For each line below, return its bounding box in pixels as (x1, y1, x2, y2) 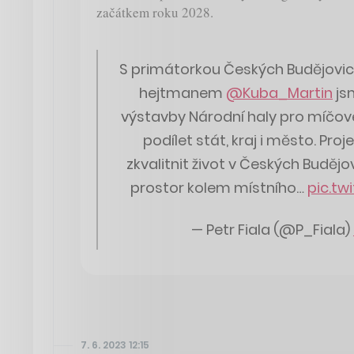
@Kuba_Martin (226, 83, 333, 104)
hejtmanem (139, 83, 226, 104)
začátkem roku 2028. (96, 3, 213, 22)
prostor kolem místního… (130, 178, 307, 198)
